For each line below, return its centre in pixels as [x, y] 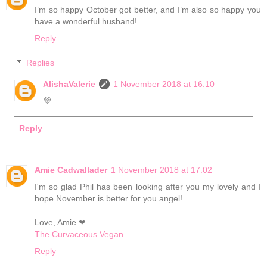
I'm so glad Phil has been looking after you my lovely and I [148, 186]
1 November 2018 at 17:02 [162, 170]
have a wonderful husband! [86, 21]
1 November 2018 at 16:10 [164, 84]
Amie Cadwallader [71, 170]
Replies [41, 63]
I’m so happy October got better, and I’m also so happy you [148, 9]
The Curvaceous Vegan [79, 234]
